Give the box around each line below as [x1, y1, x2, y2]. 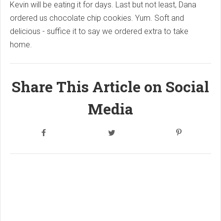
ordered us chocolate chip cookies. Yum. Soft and [10, 13, 184, 23]
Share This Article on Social [12, 76, 209, 96]
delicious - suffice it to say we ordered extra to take [10, 26, 188, 36]
